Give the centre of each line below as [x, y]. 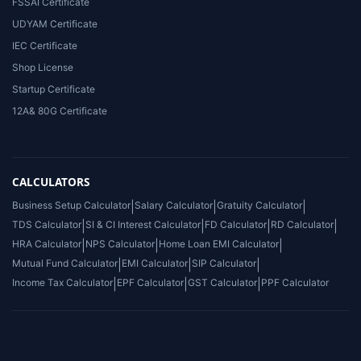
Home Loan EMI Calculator [219, 244]
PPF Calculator [295, 282]
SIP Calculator [224, 263]
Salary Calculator [174, 205]
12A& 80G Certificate [60, 111]
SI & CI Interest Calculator [143, 224]
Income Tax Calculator [62, 282]
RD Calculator [302, 224]
